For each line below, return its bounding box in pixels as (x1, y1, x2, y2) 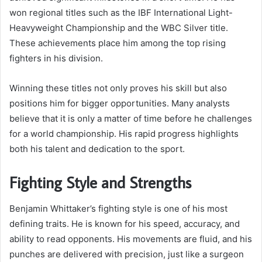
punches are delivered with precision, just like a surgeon (9, 248, 244, 260)
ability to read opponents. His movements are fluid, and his (9, 233, 252, 244)
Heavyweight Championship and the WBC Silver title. (9, 22, 228, 34)
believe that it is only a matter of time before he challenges (9, 113, 252, 125)
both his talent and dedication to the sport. (9, 143, 185, 155)
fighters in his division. (9, 53, 103, 64)
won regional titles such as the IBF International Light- (9, 7, 233, 19)
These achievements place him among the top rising (9, 37, 226, 49)
